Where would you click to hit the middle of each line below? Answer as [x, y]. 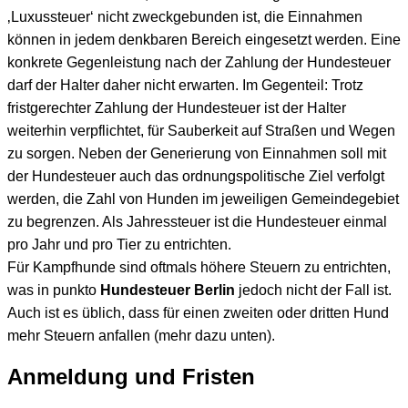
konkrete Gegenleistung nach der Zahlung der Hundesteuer [199, 63]
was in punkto [54, 291]
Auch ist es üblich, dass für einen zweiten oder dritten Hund [198, 313]
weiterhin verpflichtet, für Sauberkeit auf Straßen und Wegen [201, 131]
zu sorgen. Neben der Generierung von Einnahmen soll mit [197, 154]
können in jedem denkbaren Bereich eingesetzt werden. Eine [204, 40]
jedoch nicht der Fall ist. [313, 291]
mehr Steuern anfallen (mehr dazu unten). [141, 336]
